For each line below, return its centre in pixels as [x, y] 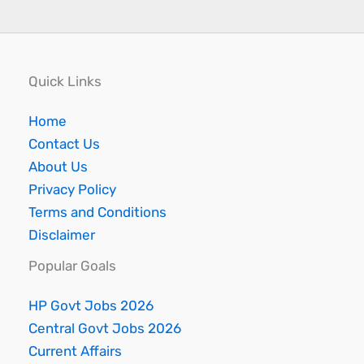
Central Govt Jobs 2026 [105, 328]
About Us [58, 166]
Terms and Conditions [97, 212]
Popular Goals [72, 265]
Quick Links [65, 81]
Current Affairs [75, 351]
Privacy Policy [72, 189]
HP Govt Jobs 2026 [91, 305]
